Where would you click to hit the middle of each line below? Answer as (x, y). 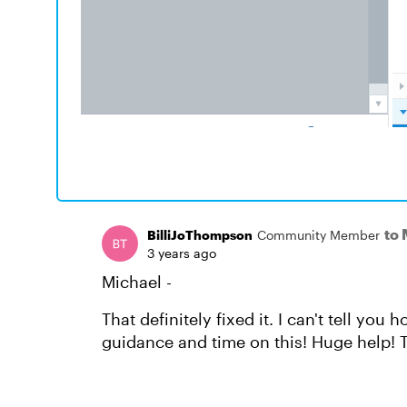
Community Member (318, 234)
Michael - (139, 282)
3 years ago (182, 253)
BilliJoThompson (200, 234)
